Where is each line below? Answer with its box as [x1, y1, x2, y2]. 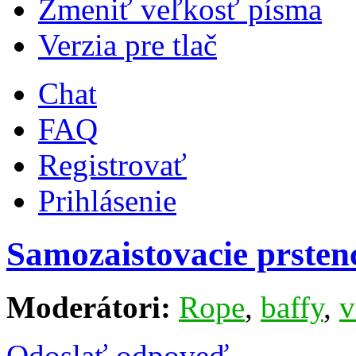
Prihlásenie [38, 184, 176, 219]
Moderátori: [6, 290, 171, 325]
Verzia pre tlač [38, 28, 217, 63]
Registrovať [38, 148, 187, 183]
